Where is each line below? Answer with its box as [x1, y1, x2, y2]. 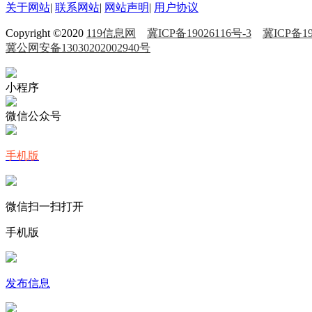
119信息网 [86, 27, 136, 39]
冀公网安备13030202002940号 [6, 42, 150, 54]
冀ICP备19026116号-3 [147, 27, 251, 39]
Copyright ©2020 [6, 27, 86, 39]
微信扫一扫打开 [6, 201, 84, 212]
